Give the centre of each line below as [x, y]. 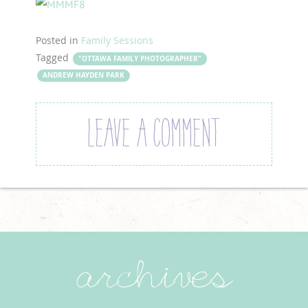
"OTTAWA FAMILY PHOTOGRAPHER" [140, 58]
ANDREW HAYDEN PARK [84, 76]
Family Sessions [118, 40]
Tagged [54, 57]
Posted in [59, 40]
